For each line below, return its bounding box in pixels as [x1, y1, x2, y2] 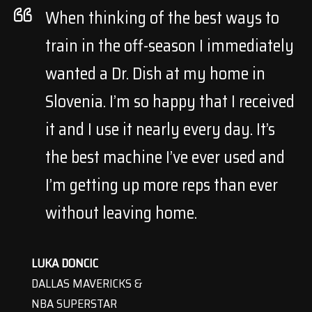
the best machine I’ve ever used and [45, 144, 285, 171]
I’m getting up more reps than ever [45, 172, 278, 199]
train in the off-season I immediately [45, 33, 294, 60]
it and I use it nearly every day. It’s [45, 116, 275, 143]
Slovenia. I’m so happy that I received [45, 88, 295, 116]
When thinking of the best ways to [45, 5, 279, 32]
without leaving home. [45, 200, 197, 227]
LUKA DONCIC [31, 253, 98, 274]
